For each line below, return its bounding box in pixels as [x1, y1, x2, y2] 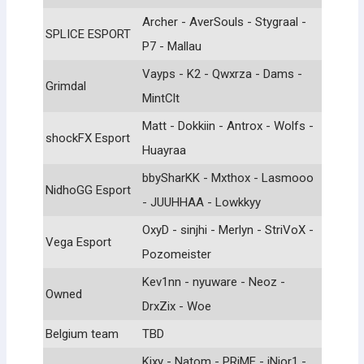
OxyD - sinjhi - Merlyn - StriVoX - [142, 222, 314, 237]
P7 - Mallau [142, 38, 201, 54]
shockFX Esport [45, 130, 130, 145]
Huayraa [142, 142, 186, 158]
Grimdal [45, 78, 86, 93]
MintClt [142, 90, 180, 106]
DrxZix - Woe [142, 298, 211, 314]
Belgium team [45, 326, 119, 341]
